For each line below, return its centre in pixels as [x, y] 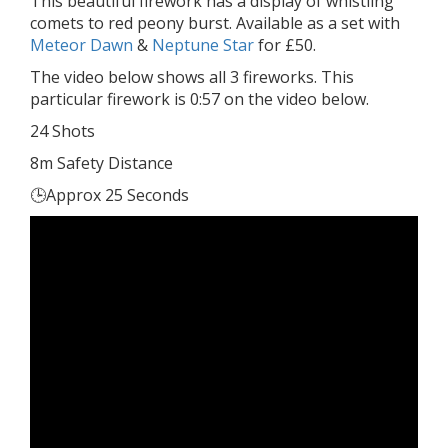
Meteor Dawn [81, 44]
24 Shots [62, 130]
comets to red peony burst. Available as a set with [215, 22]
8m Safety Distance [101, 162]
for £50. [285, 44]
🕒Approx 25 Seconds [109, 194]
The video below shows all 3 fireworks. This [192, 76]
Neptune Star [203, 44]
